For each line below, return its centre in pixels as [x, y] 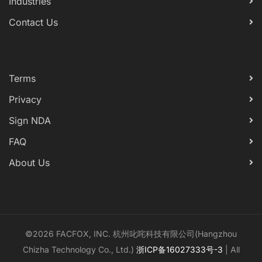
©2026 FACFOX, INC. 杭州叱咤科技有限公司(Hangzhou [131, 234]
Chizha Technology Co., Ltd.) [79, 249]
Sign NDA [30, 120]
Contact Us [33, 22]
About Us [29, 163]
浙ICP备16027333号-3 [179, 249]
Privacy [25, 99]
